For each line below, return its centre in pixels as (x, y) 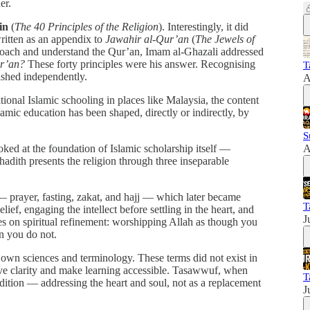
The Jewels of (225, 39)
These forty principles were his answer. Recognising (140, 64)
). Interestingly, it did (203, 26)
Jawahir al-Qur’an (147, 39)
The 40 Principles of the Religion (86, 26)
